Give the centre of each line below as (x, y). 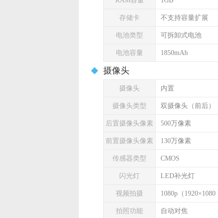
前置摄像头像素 (129, 141)
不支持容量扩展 (184, 18)
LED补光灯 (178, 176)
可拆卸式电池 (181, 35)
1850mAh (174, 53)
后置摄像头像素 (129, 123)
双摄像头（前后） (188, 106)
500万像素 (176, 123)
